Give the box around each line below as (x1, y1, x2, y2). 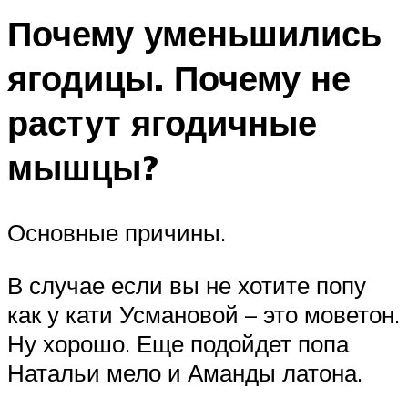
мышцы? (7, 144, 158, 189)
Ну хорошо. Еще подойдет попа (7, 329, 349, 359)
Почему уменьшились (7, 10, 382, 56)
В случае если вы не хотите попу (7, 270, 366, 301)
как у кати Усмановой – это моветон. (7, 300, 400, 330)
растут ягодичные (7, 99, 317, 145)
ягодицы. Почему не (7, 55, 351, 100)
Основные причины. (7, 218, 226, 248)
